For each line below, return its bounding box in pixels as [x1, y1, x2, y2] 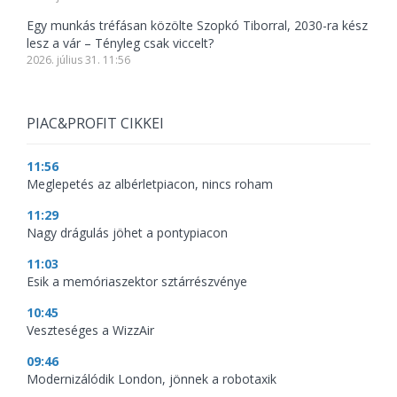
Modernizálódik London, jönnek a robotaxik [27, 370, 276, 388]
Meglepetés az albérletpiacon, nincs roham [27, 175, 273, 193]
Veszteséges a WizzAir [27, 322, 154, 339]
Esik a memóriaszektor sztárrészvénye [27, 273, 247, 291]
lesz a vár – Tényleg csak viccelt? [27, 35, 214, 52]
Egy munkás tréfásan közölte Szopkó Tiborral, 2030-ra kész [27, 17, 368, 35]
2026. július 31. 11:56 [27, 52, 130, 68]
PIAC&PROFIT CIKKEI [27, 113, 164, 134]
